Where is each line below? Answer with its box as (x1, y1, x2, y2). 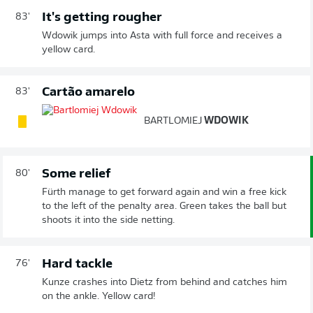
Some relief (42, 167, 110, 181)
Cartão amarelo (42, 85, 135, 99)
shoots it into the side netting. (42, 214, 175, 226)
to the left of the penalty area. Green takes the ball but (42, 201, 286, 212)
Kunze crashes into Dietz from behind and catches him (42, 277, 287, 288)
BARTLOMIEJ (144, 115, 202, 126)
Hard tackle (42, 257, 112, 271)
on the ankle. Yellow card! (42, 291, 156, 302)
